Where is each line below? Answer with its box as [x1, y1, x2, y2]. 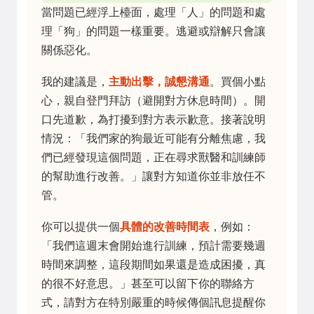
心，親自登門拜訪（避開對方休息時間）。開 [41, 95, 266, 107]
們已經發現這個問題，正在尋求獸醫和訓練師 [41, 151, 266, 164]
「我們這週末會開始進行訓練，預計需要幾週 [41, 240, 266, 252]
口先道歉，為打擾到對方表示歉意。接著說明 [41, 114, 266, 126]
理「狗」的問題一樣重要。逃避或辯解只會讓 [41, 25, 266, 38]
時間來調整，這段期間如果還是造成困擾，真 [41, 259, 266, 271]
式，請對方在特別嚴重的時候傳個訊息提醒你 [41, 296, 266, 309]
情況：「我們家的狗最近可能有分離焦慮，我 [41, 132, 266, 145]
